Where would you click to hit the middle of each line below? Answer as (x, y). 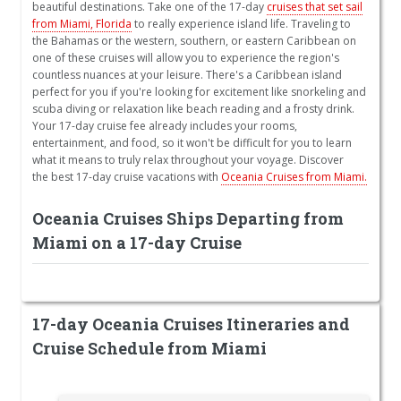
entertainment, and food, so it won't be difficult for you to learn (192, 143)
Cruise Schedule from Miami (149, 349)
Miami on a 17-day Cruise (137, 243)
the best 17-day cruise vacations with (127, 177)
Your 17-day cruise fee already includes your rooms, (165, 126)
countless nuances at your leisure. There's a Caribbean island (187, 75)
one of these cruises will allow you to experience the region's (186, 58)
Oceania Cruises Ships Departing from (188, 219)
